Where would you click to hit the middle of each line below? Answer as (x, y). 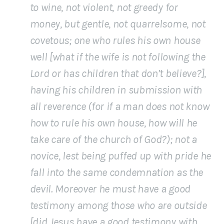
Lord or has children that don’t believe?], (118, 73)
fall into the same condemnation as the (116, 172)
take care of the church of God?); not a (113, 139)
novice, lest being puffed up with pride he (120, 156)
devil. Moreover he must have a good (110, 189)
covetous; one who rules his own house (115, 40)
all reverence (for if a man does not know (119, 106)
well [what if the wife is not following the (117, 57)
